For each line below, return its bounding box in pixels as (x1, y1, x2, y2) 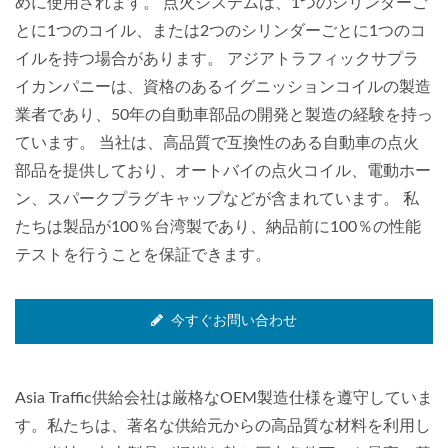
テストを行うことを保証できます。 (15, 247, 271, 263)
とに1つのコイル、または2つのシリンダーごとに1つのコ (15, 23, 426, 39)
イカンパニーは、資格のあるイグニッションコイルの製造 (15, 79, 431, 95)
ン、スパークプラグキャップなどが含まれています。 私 (15, 191, 419, 207)
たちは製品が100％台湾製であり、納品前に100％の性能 (15, 219, 421, 235)
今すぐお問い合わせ (171, 314, 297, 328)
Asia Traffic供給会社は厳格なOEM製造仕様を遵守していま (15, 390, 433, 406)
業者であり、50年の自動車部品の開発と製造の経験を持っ (15, 107, 433, 123)
